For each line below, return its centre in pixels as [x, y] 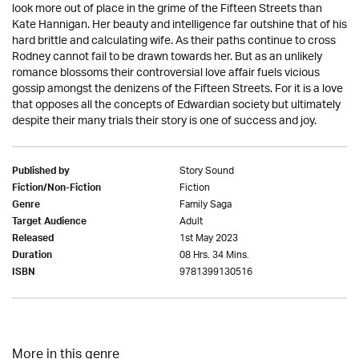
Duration [32, 256]
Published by [41, 172]
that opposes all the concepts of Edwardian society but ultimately [176, 105]
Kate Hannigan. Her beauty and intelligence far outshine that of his [179, 25]
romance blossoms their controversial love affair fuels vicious [166, 73]
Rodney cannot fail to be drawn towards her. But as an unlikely [167, 57]
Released [33, 240]
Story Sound [207, 171]
